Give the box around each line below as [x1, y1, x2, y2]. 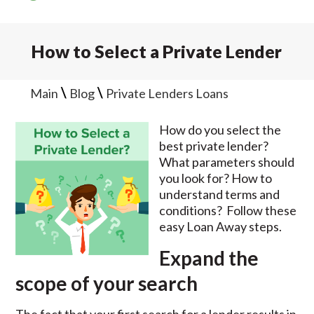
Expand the [159, 246, 259, 270]
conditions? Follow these [159, 203, 297, 218]
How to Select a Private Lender [31, 41, 282, 62]
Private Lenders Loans [105, 86, 228, 101]
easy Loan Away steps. [159, 219, 282, 234]
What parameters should [159, 154, 295, 170]
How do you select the [159, 122, 282, 137]
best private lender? [159, 138, 269, 153]
